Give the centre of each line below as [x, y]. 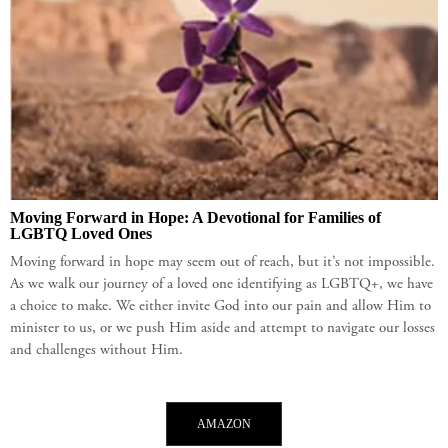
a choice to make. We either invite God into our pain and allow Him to [220, 306]
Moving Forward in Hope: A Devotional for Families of [195, 217]
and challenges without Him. [96, 350]
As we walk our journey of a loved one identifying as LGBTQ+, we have [221, 284]
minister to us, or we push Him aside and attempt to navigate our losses [222, 328]
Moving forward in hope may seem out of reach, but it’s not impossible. [222, 262]
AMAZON [224, 423]
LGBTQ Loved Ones [81, 233]
